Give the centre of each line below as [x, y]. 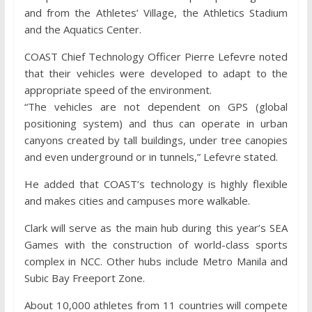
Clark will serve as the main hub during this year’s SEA [156, 228]
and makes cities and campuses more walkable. [137, 201]
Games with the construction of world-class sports [156, 245]
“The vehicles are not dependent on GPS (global [156, 107]
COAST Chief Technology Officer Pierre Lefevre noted [156, 57]
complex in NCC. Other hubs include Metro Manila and [156, 262]
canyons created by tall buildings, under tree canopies [156, 140]
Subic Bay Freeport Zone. [84, 278]
